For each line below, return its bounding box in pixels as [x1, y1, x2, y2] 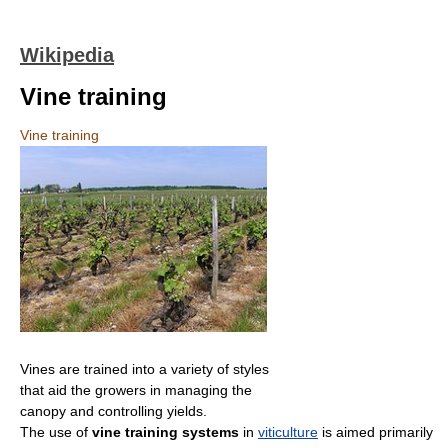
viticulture [258, 423, 318, 440]
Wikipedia [20, 44, 114, 66]
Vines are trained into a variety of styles [20, 360, 269, 377]
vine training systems [92, 423, 239, 440]
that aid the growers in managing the [20, 381, 252, 398]
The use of [20, 423, 92, 440]
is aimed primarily [318, 423, 433, 440]
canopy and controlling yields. [20, 402, 207, 419]
